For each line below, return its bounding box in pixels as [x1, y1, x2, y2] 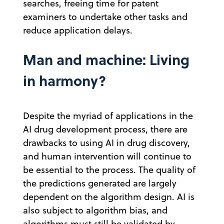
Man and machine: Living [23, 48, 189, 69]
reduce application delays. [23, 23, 132, 36]
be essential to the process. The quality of [23, 163, 195, 176]
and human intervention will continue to [23, 149, 191, 162]
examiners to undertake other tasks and [23, 10, 187, 23]
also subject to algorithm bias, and [23, 203, 167, 216]
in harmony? [23, 69, 106, 90]
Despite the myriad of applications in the [23, 109, 193, 122]
